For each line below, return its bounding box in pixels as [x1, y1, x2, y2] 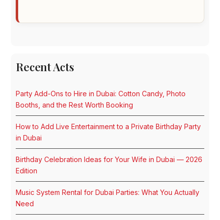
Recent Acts [16, 59, 74, 75]
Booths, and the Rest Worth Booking [16, 101, 134, 110]
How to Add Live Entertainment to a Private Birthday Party [16, 122, 201, 131]
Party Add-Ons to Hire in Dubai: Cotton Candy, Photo [16, 89, 186, 98]
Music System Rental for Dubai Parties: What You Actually [16, 188, 200, 197]
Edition [16, 166, 38, 175]
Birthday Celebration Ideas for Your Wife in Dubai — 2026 [16, 155, 203, 164]
